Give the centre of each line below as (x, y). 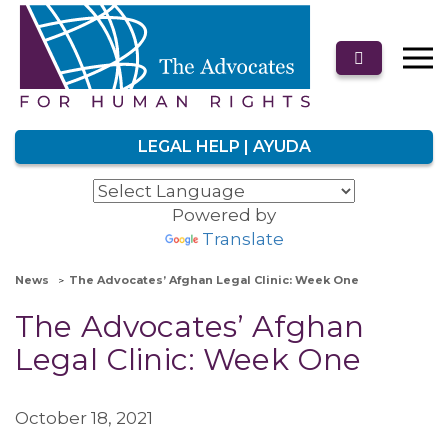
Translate (242, 239)
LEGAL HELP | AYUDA (224, 146)
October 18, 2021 (84, 418)
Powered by (224, 215)
